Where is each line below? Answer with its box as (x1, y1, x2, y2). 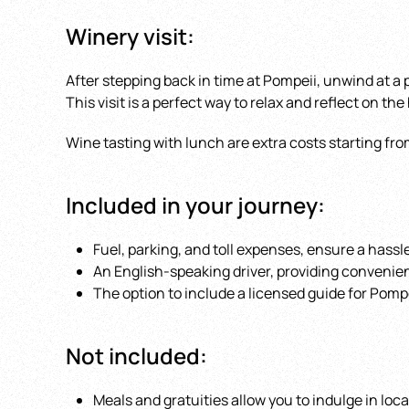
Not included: (66, 340, 207, 371)
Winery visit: (66, 20, 194, 51)
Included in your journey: (66, 189, 325, 220)
